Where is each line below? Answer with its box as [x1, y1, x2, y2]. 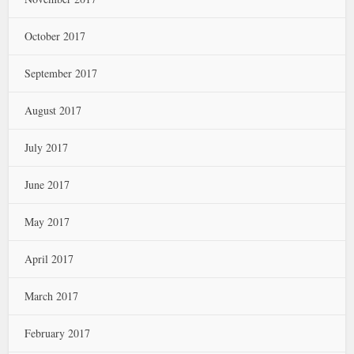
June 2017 [24, 177, 70, 192]
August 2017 [24, 103, 82, 118]
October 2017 [24, 28, 86, 43]
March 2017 [24, 288, 79, 303]
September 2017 [24, 66, 98, 81]
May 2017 [24, 214, 70, 229]
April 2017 [24, 251, 74, 266]
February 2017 [24, 326, 91, 341]
